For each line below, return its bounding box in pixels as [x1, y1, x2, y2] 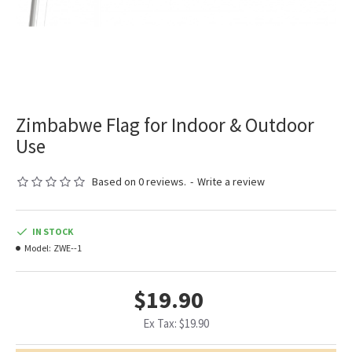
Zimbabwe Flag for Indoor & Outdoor [16, 112, 314, 138]
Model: [24, 242, 51, 255]
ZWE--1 [53, 242, 82, 255]
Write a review [197, 174, 265, 189]
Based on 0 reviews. [92, 174, 186, 189]
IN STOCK [32, 225, 73, 238]
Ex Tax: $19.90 [143, 316, 209, 332]
